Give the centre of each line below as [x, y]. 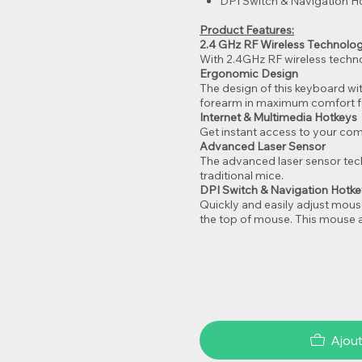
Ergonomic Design [249, 73]
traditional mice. [242, 175]
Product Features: [247, 29]
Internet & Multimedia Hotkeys [279, 117]
